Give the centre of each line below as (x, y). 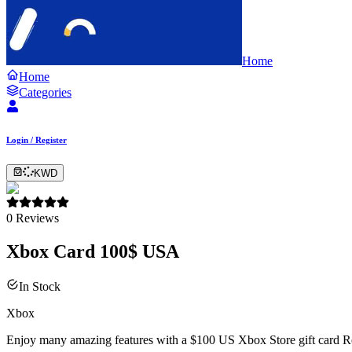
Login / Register (37, 139)
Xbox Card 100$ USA (93, 251)
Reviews (37, 218)
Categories (45, 92)
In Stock (40, 286)
